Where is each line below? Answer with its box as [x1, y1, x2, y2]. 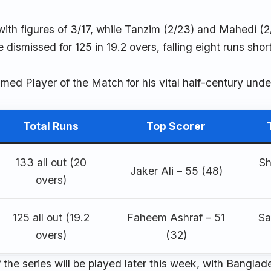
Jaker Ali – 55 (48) [129, 165, 223, 178]
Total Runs [23, 120, 79, 133]
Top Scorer [146, 120, 206, 133]
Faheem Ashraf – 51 [127, 211, 226, 224]
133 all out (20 [15, 156, 87, 169]
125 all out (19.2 [12, 211, 90, 224]
